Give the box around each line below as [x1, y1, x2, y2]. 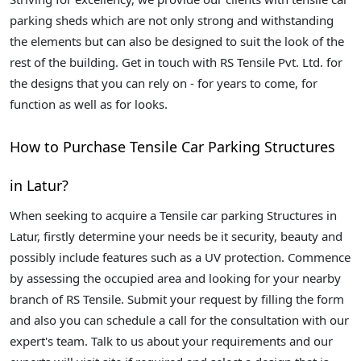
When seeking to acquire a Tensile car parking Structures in [10, 207, 337, 224]
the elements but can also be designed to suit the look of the [10, 33, 344, 50]
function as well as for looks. [10, 96, 168, 113]
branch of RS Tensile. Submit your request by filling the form [10, 291, 344, 308]
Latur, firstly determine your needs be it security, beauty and [10, 228, 342, 245]
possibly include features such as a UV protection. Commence [10, 249, 351, 266]
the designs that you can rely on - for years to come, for [10, 75, 317, 92]
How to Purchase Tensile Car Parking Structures [10, 137, 335, 157]
